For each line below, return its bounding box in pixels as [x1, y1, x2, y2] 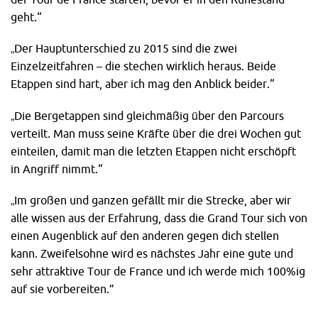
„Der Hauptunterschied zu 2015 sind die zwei [11, 42, 237, 55]
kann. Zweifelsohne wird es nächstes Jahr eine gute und [11, 246, 293, 260]
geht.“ [11, 11, 42, 24]
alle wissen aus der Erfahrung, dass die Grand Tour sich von [11, 211, 307, 224]
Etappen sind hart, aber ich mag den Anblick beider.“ [11, 77, 275, 91]
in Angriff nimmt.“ [11, 162, 103, 175]
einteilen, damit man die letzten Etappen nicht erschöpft [11, 144, 296, 158]
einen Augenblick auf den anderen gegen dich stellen [11, 229, 279, 242]
